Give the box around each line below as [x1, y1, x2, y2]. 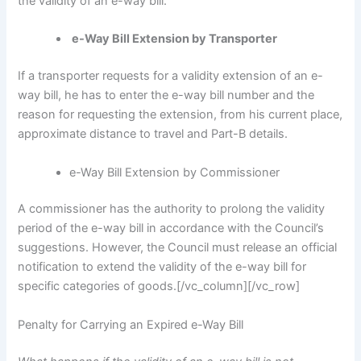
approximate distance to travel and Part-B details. [18, 127, 292, 142]
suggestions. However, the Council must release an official [18, 240, 338, 255]
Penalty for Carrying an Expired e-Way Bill [18, 317, 244, 332]
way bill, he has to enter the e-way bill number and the [18, 88, 315, 103]
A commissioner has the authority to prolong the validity [18, 201, 326, 217]
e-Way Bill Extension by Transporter [69, 31, 278, 47]
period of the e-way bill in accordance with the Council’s [18, 221, 325, 236]
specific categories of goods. [18, 279, 177, 294]
